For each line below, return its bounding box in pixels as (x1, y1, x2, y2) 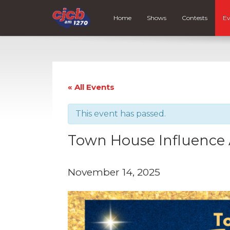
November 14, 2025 (68, 165, 160, 178)
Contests (182, 14, 208, 22)
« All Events (68, 82, 114, 92)
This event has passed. (75, 108, 166, 119)
